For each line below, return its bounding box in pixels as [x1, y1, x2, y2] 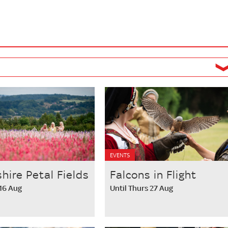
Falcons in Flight [109, 168, 196, 181]
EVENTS [109, 151, 130, 159]
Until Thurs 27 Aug [109, 183, 173, 193]
